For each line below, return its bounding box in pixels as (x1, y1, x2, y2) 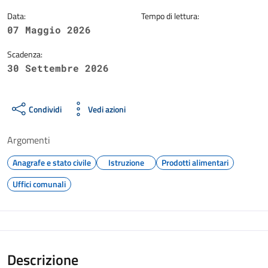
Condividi (29, 102, 62, 115)
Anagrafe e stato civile (13, 156, 91, 169)
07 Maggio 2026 (7, 23, 91, 36)
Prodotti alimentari (162, 156, 229, 169)
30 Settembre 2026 (7, 62, 109, 74)
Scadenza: (7, 48, 42, 60)
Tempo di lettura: (141, 10, 199, 22)
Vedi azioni (88, 102, 126, 115)
